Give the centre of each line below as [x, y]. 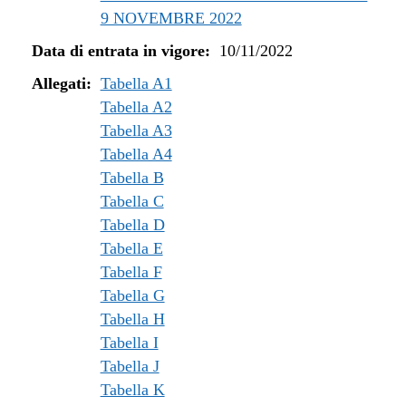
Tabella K [132, 390]
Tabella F [131, 272]
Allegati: [62, 83]
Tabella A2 [136, 107]
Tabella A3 [136, 130]
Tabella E [131, 248]
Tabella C [132, 201]
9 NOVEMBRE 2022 [171, 18]
